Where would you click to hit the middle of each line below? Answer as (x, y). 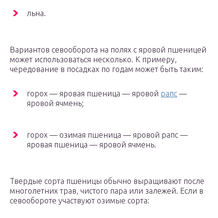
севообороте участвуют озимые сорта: (80, 201)
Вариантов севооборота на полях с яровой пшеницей (108, 50)
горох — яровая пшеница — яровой (94, 94)
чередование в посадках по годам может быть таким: (107, 69)
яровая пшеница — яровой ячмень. (91, 145)
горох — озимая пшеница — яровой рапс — (107, 135)
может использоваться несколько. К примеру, (93, 60)
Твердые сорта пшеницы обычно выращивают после (107, 181)
